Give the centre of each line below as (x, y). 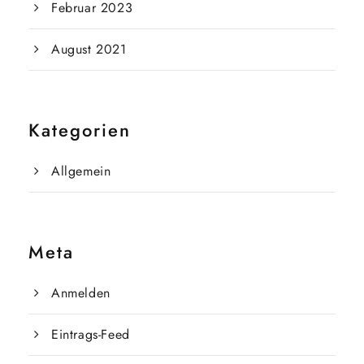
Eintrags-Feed (91, 334)
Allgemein (81, 171)
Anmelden (81, 293)
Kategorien (80, 130)
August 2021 (89, 49)
